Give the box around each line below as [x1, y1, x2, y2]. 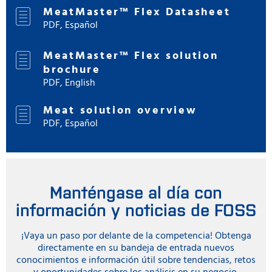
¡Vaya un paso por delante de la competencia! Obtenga [21, 228, 251, 244]
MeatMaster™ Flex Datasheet [43, 3, 231, 21]
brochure [43, 61, 101, 79]
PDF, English [43, 75, 95, 91]
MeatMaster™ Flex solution [43, 47, 219, 65]
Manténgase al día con [50, 180, 222, 202]
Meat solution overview [43, 101, 197, 120]
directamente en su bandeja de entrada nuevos [38, 240, 234, 256]
